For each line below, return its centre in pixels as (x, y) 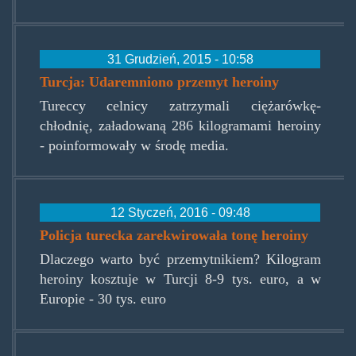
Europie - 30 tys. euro (103, 299)
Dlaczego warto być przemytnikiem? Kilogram (180, 259)
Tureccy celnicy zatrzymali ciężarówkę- (180, 105)
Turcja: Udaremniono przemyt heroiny (160, 81)
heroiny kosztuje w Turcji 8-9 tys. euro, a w (180, 279)
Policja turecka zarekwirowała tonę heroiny (174, 236)
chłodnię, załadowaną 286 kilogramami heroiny (180, 125)
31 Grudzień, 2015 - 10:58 (180, 58)
